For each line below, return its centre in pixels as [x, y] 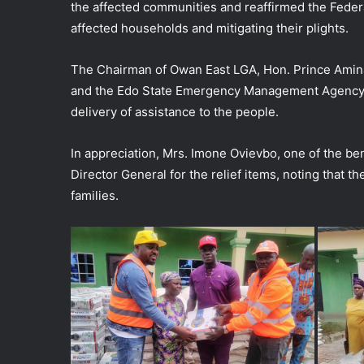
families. [95, 195]
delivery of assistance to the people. [175, 112]
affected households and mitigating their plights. [210, 28]
